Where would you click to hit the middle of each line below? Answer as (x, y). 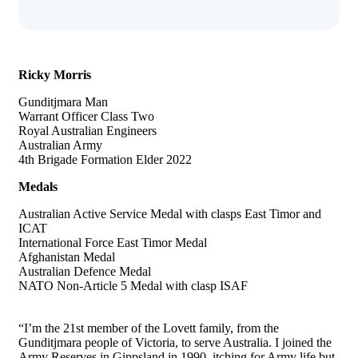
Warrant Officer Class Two (86, 116)
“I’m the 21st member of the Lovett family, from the (149, 328)
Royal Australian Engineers (88, 131)
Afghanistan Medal (67, 257)
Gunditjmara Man (63, 102)
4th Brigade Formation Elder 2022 (105, 159)
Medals (38, 187)
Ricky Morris (55, 75)
